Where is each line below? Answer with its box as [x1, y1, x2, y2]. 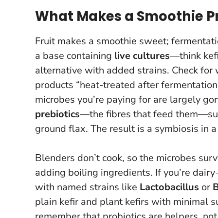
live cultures [114, 49, 170, 62]
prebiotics [35, 107, 80, 121]
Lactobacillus [140, 180, 199, 194]
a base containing [35, 49, 114, 62]
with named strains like [35, 180, 140, 194]
